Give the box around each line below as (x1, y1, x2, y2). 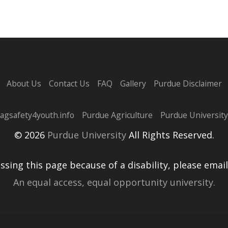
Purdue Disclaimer (153, 78, 222, 90)
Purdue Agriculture (82, 109, 153, 121)
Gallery (120, 78, 146, 90)
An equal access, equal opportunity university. (13, 176, 215, 189)
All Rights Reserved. (126, 129, 214, 141)
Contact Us (48, 78, 90, 90)
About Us (6, 78, 41, 90)
